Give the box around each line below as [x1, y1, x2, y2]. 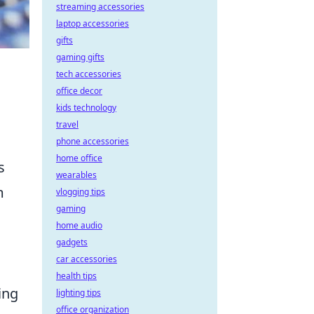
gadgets [56, 236, 88, 248]
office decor [56, 85, 102, 97]
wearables [56, 169, 97, 181]
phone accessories [56, 135, 129, 147]
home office [56, 152, 102, 164]
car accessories [56, 253, 117, 265]
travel [56, 118, 78, 130]
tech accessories [56, 68, 121, 80]
